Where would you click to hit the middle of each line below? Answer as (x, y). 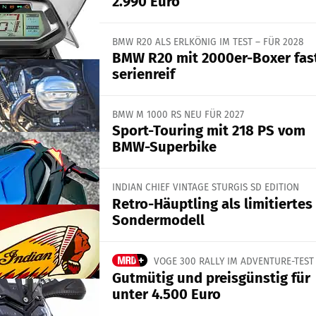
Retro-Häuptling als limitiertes (212, 203)
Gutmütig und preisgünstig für (211, 278)
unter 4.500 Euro (166, 294)
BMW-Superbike (164, 147)
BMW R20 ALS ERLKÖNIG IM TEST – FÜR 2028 (207, 42)
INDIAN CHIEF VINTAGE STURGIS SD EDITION (205, 188)
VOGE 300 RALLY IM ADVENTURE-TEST (233, 261)
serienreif (143, 74)
